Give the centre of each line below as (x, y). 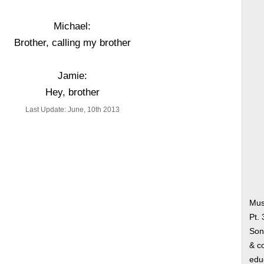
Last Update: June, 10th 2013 (72, 110)
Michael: (72, 26)
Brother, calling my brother (72, 42)
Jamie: (72, 75)
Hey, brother (72, 92)
